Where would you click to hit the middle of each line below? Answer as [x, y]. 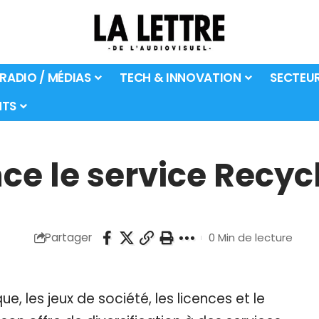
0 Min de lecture [250, 238]
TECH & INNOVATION [181, 78]
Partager [68, 238]
